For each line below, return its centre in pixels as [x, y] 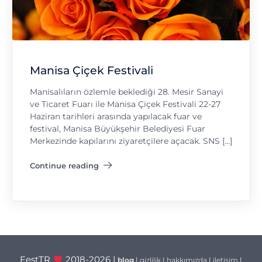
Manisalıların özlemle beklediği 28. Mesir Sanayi [127, 92]
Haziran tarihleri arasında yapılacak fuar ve [116, 117]
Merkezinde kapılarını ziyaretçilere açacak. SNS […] [131, 141]
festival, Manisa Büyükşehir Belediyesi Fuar [118, 129]
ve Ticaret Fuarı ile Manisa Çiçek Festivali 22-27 [125, 104]
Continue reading [64, 165]
